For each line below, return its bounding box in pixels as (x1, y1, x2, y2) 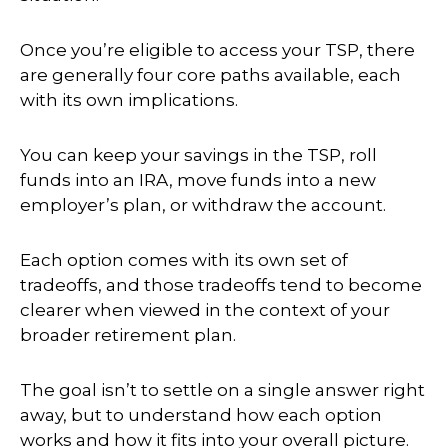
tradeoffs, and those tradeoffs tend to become (20, 274, 422, 295)
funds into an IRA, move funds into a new (20, 169, 376, 190)
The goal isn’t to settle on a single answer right (20, 379, 425, 400)
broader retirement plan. (20, 324, 236, 345)
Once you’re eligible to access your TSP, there (20, 39, 415, 60)
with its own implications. (20, 89, 238, 110)
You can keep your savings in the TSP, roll (20, 144, 377, 165)
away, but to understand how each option (20, 404, 382, 425)
